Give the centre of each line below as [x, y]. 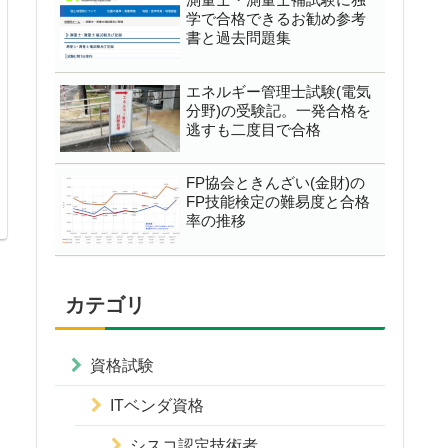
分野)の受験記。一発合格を [278, 110]
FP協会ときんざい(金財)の [275, 183]
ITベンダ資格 [157, 405]
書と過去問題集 [238, 38]
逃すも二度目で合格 [253, 129]
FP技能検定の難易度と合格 [278, 202]
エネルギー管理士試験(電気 [278, 91]
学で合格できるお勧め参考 [276, 19]
